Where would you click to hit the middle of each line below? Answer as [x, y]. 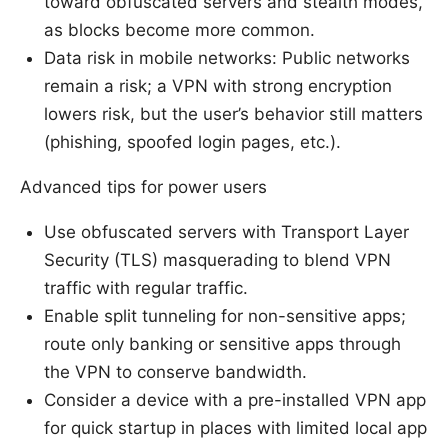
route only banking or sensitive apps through [222, 344]
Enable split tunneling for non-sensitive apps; [225, 316]
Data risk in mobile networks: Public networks [227, 58]
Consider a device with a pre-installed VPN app [235, 400]
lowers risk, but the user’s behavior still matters [233, 114]
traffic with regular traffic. [146, 288]
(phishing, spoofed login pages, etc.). [192, 142]
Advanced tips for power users [143, 187]
